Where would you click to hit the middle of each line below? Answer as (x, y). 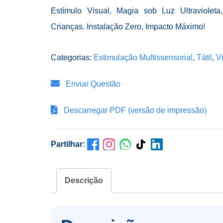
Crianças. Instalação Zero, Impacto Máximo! (128, 27)
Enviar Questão (92, 84)
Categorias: (72, 57)
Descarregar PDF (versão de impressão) (134, 110)
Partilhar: (68, 144)
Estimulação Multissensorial (143, 57)
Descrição (84, 180)
